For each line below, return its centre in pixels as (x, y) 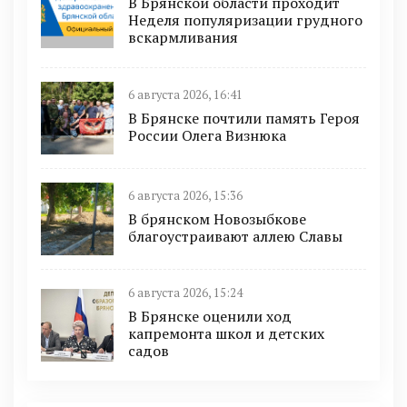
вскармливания (183, 38)
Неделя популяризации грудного (245, 20)
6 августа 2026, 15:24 (185, 293)
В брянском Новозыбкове (217, 218)
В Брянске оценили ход (210, 317)
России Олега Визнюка (207, 135)
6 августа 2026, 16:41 (185, 94)
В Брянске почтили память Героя (244, 118)
